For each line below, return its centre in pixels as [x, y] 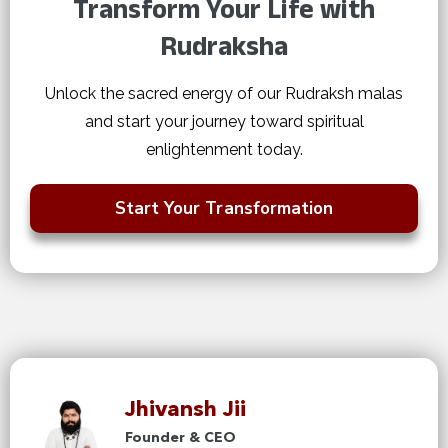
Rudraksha [224, 50]
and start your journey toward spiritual [224, 121]
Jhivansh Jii [185, 409]
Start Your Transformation [224, 208]
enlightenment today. [224, 149]
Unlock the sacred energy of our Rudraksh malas [224, 93]
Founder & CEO [180, 437]
